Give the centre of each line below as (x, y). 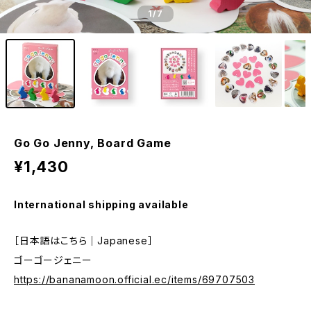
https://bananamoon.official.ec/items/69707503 (134, 279)
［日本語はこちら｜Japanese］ (84, 241)
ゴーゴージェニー (53, 260)
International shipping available (101, 204)
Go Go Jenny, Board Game (93, 143)
